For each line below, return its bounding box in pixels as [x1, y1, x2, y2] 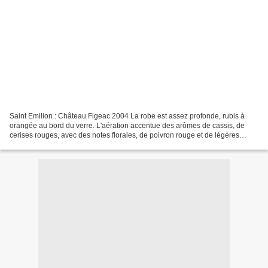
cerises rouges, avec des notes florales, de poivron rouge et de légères [10, 130, 239, 139]
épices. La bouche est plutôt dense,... [10, 140, 130, 149]
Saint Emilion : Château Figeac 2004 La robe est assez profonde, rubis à [10, 111, 245, 120]
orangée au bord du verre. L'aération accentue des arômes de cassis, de [10, 121, 245, 130]
